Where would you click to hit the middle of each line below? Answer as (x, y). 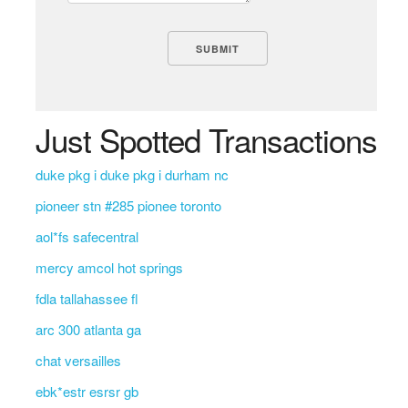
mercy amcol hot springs (109, 267)
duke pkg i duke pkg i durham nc (132, 174)
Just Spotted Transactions (206, 139)
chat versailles (78, 360)
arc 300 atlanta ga (88, 329)
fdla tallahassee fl (87, 298)
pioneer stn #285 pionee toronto (128, 205)
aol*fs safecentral (87, 236)
